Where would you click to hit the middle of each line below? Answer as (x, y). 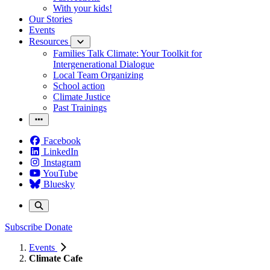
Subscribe (24, 227)
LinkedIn (61, 152)
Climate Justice (82, 97)
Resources (50, 41)
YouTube (60, 173)
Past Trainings (80, 108)
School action (79, 86)
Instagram (62, 162)
